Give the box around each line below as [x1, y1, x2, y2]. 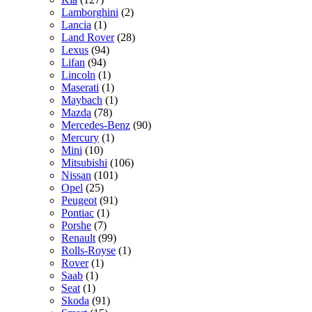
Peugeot [61, 194, 97, 207]
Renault [61, 232, 95, 244]
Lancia [61, 19, 91, 31]
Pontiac [61, 207, 94, 219]
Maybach [61, 94, 102, 107]
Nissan [61, 169, 91, 182]
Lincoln [61, 69, 95, 81]
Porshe [61, 219, 91, 232]
